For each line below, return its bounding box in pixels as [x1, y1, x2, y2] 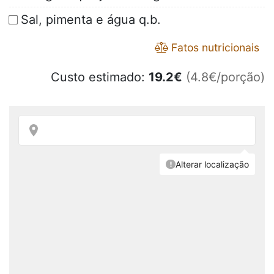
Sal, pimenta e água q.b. [21, 12, 161, 28]
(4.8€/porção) [186, 70, 265, 85]
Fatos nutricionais [168, 41, 259, 54]
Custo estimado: [51, 70, 149, 85]
